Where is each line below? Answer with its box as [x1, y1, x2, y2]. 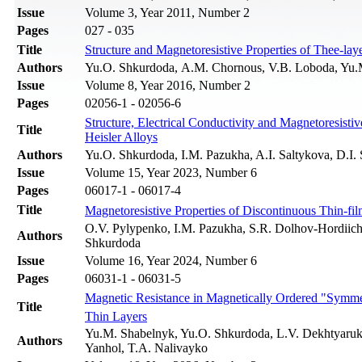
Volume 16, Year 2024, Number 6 [85, 254, 257, 268]
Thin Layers [85, 309, 147, 323]
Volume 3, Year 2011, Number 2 [85, 6, 250, 20]
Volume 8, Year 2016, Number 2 [85, 78, 250, 93]
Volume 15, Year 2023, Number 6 [85, 166, 257, 180]
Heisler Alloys [85, 130, 158, 145]
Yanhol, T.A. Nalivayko [85, 341, 208, 356]
